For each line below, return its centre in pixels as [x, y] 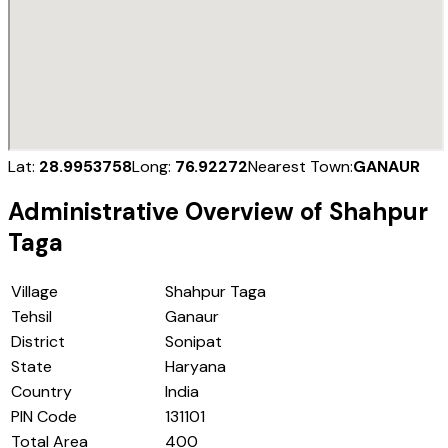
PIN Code [44, 417]
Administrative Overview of [168, 212]
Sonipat [193, 342]
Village [34, 292]
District [38, 342]
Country [41, 392]
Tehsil [31, 317]
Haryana [195, 367]
